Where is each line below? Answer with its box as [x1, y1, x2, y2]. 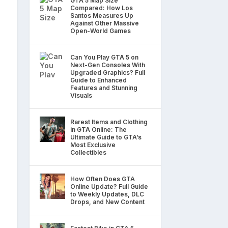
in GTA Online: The [70, 125, 127, 133]
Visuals [70, 91, 92, 99]
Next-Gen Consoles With [70, 61, 145, 69]
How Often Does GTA [70, 175, 135, 183]
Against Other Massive [70, 19, 139, 27]
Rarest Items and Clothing [70, 118, 148, 126]
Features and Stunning [70, 83, 137, 92]
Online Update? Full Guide [70, 182, 148, 190]
